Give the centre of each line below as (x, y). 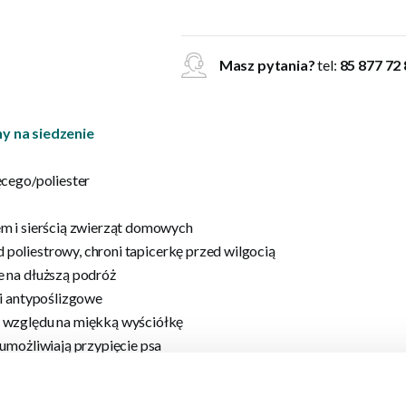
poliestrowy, (44, 251)
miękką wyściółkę (128, 321)
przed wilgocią (231, 251)
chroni (103, 251)
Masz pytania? (267, 65)
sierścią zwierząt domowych (107, 227)
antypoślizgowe (54, 298)
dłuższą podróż (70, 274)
